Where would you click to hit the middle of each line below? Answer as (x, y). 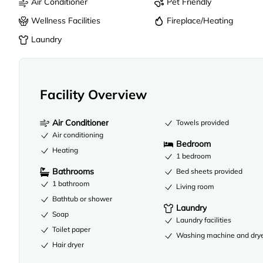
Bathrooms (73, 171)
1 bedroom (194, 156)
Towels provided (203, 122)
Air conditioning (78, 134)
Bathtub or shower (82, 198)
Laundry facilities (204, 220)
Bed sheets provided (210, 171)
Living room (195, 186)
